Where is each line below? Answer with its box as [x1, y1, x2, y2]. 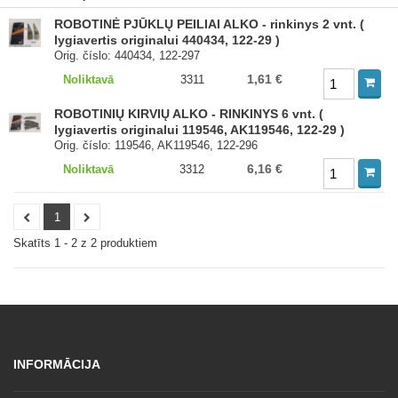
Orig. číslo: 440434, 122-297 [54, 49, 201, 62]
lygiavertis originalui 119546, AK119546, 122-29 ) [54, 123, 346, 137]
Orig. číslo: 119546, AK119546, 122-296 [54, 139, 259, 152]
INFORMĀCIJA [13, 357, 100, 371]
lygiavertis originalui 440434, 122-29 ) [54, 33, 281, 47]
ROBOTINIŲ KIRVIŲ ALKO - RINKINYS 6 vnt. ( [54, 107, 324, 121]
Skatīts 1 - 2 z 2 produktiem [13, 236, 157, 250]
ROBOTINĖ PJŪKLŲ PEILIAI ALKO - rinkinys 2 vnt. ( [54, 17, 365, 31]
